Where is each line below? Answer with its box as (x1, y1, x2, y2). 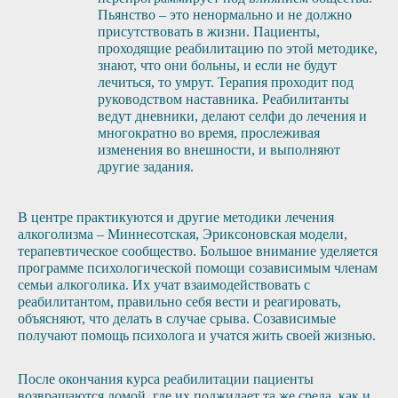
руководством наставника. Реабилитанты (98, 92, 349, 107)
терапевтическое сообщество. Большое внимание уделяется (18, 243, 378, 259)
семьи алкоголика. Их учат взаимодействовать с (18, 277, 310, 292)
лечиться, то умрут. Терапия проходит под (98, 75, 354, 90)
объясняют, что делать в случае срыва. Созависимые (18, 311, 336, 326)
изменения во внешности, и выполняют (98, 142, 340, 157)
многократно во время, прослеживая (98, 125, 320, 140)
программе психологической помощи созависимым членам (18, 260, 378, 275)
